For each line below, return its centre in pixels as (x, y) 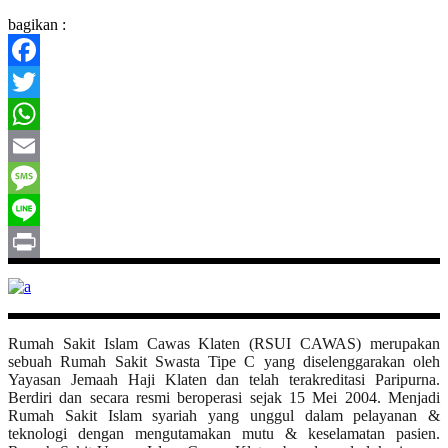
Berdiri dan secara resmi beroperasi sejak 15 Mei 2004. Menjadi (224, 398)
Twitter (30, 114)
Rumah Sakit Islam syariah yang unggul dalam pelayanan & (224, 416)
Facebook (39, 82)
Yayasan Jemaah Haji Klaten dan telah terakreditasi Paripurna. (224, 380)
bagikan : (37, 25)
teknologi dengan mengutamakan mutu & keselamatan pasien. (224, 434)
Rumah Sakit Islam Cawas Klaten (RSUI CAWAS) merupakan (224, 344)
